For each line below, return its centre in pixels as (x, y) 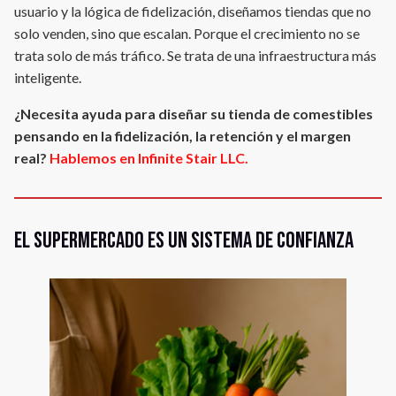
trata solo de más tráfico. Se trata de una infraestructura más (195, 56)
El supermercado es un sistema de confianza (184, 241)
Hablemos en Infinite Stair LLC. (149, 158)
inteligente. (48, 78)
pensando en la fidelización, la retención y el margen (183, 136)
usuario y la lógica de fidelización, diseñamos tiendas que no (193, 11)
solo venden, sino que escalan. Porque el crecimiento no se (187, 34)
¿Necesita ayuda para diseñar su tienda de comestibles (194, 114)
